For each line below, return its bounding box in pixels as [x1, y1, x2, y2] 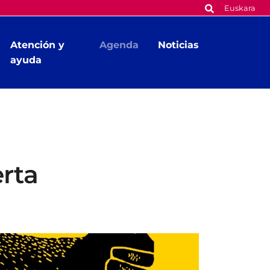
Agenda [99, 39, 139, 51]
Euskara [224, 4, 256, 13]
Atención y [10, 39, 65, 51]
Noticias [158, 39, 199, 51]
